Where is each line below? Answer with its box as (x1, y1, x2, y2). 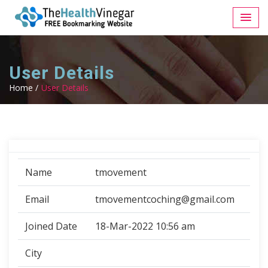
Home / (9, 82, 38, 93)
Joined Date (25, 220, 77, 233)
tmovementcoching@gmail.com (95, 193, 234, 206)
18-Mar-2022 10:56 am (95, 220, 195, 233)
